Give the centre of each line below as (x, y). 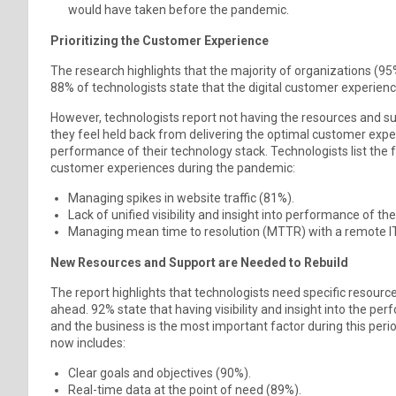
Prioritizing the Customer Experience (160, 40)
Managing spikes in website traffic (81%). (181, 198)
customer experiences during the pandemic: (173, 168)
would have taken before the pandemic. (179, 9)
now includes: (88, 343)
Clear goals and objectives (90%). (160, 373)
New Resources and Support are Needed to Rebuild (199, 262)
